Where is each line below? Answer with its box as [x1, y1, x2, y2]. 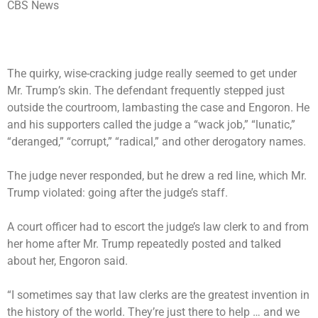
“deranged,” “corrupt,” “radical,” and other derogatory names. [7, 134, 306, 148]
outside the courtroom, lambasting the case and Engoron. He [7, 100, 309, 114]
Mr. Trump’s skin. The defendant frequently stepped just [7, 83, 285, 97]
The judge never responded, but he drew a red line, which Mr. [7, 168, 307, 182]
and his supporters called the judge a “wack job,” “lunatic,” [7, 117, 295, 131]
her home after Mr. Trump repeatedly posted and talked [7, 236, 281, 251]
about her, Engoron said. [7, 253, 131, 268]
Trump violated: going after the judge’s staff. [7, 185, 231, 199]
